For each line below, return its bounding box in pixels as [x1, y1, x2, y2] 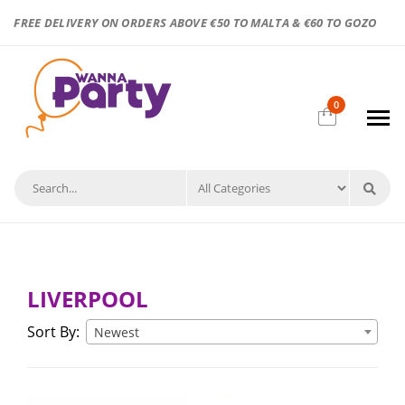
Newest [94, 324, 139, 341]
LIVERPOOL [27, 284, 148, 314]
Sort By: [27, 321, 80, 342]
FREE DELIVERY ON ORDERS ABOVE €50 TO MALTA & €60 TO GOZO [14, 14, 377, 31]
